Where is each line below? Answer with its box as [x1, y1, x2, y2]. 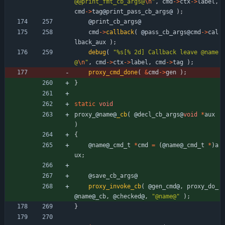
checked [117, 192, 141, 200]
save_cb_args [92, 172, 134, 179]
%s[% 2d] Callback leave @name [117, 48, 218, 56]
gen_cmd [152, 182, 176, 190]
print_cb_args [92, 18, 138, 25]
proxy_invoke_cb [88, 182, 141, 190]
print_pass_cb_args [106, 8, 169, 15]
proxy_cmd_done [88, 68, 138, 76]
